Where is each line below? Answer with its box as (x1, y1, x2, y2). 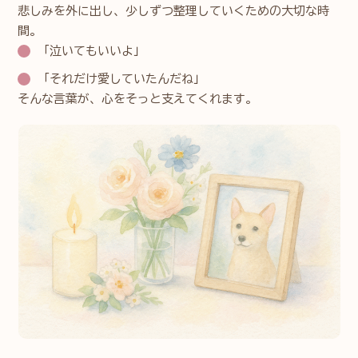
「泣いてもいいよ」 (38, 44, 146, 57)
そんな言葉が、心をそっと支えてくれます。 (18, 92, 258, 105)
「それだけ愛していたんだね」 (38, 72, 206, 85)
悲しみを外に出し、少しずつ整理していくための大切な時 (18, 4, 330, 17)
